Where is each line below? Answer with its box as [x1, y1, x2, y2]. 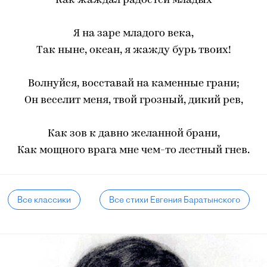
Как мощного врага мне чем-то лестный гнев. [17, 145, 250, 156]
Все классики [17, 194, 72, 205]
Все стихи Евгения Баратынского [108, 194, 240, 205]
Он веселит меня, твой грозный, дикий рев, [24, 95, 243, 106]
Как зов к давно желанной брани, [47, 128, 220, 139]
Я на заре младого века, [73, 28, 194, 39]
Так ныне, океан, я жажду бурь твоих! [36, 45, 231, 56]
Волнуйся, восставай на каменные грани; [27, 78, 240, 89]
